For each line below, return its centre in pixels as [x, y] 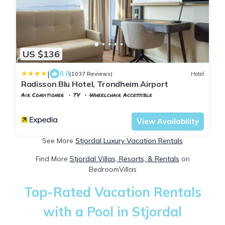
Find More [52, 159]
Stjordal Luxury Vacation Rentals [129, 141]
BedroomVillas [113, 170]
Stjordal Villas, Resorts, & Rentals [124, 159]
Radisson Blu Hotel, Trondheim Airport [95, 84]
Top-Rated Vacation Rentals [113, 192]
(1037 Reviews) [91, 74]
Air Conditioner [42, 95]
